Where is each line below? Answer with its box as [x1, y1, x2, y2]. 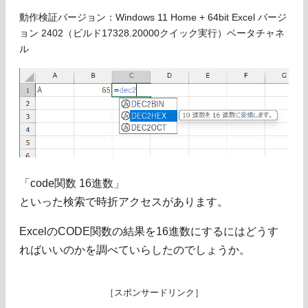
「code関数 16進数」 [19, 177, 124, 190]
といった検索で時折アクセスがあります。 [19, 196, 228, 208]
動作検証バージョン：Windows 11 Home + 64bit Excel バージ [19, 12, 287, 23]
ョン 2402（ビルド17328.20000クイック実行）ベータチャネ [19, 28, 285, 39]
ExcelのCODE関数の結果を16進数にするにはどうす [19, 225, 278, 238]
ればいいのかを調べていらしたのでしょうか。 [19, 244, 250, 256]
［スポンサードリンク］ [104, 287, 203, 298]
